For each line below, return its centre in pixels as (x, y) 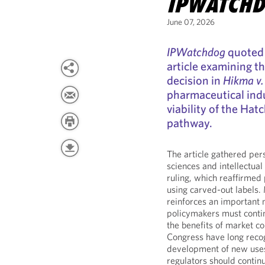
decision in (195, 80)
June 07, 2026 (191, 22)
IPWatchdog (196, 52)
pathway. (190, 123)
